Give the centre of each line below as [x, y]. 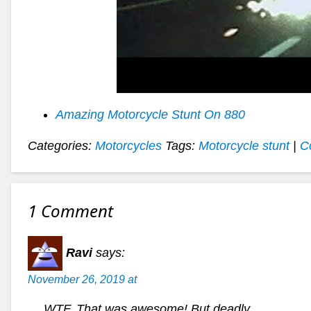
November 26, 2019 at [82, 279]
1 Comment [70, 210]
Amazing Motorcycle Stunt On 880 [150, 114]
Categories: [61, 145]
